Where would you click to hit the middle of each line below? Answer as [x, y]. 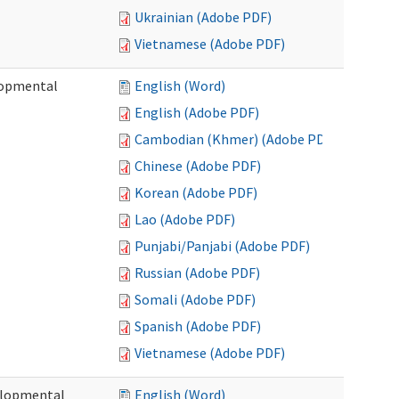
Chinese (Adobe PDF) [198, 166]
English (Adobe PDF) [197, 112]
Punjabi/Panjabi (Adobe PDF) [222, 246]
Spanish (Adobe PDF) [198, 326]
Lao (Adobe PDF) [185, 219]
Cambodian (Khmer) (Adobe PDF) [236, 139]
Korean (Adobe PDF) [196, 192]
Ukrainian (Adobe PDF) [203, 17]
